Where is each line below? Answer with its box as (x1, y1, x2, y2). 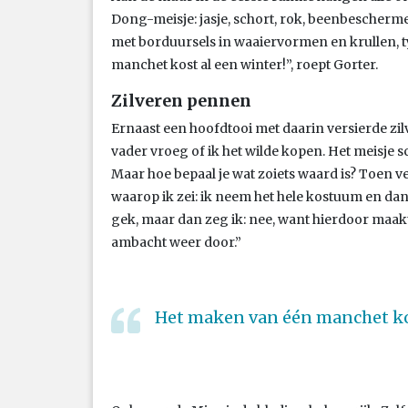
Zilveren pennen (111, 89, 251, 111)
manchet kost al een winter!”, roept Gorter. (111, 56, 378, 73)
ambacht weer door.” (111, 233, 241, 250)
